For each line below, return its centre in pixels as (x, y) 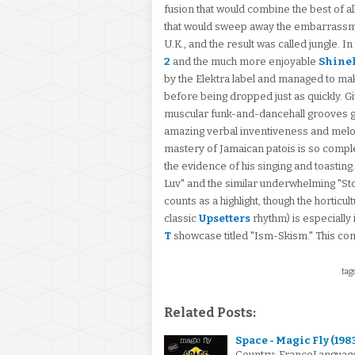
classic (181, 218)
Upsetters (225, 218)
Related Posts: (210, 313)
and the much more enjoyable (244, 61)
